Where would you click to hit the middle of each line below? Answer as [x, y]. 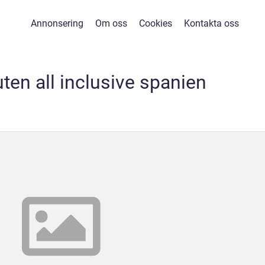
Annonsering [57, 23]
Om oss [111, 23]
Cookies [155, 23]
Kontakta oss [211, 23]
